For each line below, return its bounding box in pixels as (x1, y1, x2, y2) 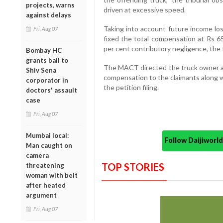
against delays (26, 10, 71, 19)
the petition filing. (103, 83, 159, 92)
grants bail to (26, 56, 68, 64)
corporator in (26, 76, 68, 84)
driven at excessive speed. (103, 5, 186, 14)
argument (26, 191, 57, 199)
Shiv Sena (26, 66, 56, 74)
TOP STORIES (101, 161, 164, 173)
